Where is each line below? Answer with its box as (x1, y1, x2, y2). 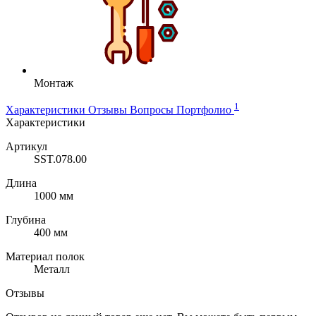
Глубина (6, 214, 49, 226)
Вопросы (130, 104, 176, 116)
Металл (34, 263, 73, 276)
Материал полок (6, 250, 87, 263)
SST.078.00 (34, 153, 90, 166)
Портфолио (176, 104, 234, 116)
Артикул (6, 140, 50, 153)
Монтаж (34, 76, 73, 89)
